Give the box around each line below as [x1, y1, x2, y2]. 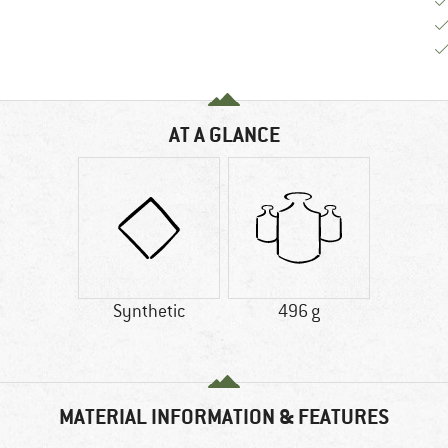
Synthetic [112, 300, 186, 323]
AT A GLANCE [168, 121, 280, 149]
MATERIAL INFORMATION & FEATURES [59, 403, 389, 431]
